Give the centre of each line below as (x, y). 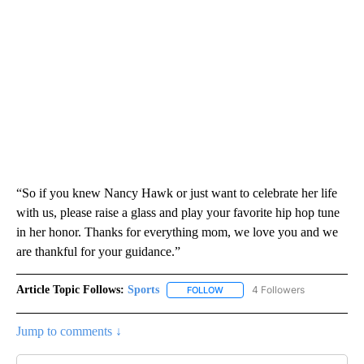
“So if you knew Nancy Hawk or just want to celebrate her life (177, 193)
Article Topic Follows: (70, 290)
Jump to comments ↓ (69, 331)
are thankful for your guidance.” (98, 252)
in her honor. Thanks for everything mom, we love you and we (177, 232)
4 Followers (278, 290)
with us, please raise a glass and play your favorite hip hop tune (178, 213)
